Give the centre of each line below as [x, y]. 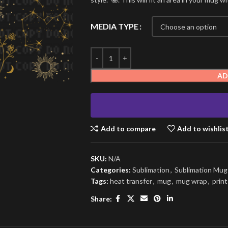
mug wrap [191, 181]
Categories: [110, 170]
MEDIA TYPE [114, 26]
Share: [101, 198]
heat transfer [131, 181]
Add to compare [128, 128]
